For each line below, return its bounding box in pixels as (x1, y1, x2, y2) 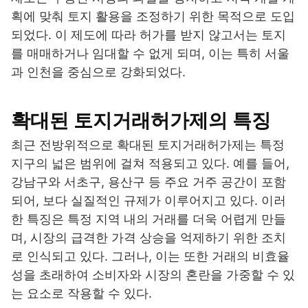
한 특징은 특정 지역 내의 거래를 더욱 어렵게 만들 (11, 212, 286, 227)
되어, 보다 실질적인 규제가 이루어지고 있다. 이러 (11, 193, 286, 208)
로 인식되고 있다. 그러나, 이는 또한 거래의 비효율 (11, 249, 289, 264)
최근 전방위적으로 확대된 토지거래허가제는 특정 (11, 137, 285, 153)
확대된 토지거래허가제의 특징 (11, 109, 271, 133)
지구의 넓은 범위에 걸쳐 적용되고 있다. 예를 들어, (11, 156, 289, 171)
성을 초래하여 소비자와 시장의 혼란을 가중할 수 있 (11, 267, 295, 283)
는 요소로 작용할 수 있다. (11, 286, 152, 301)
